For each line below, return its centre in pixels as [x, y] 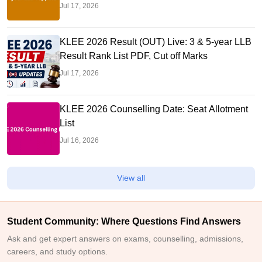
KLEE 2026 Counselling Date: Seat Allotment [154, 109]
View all [131, 178]
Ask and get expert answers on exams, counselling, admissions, [125, 239]
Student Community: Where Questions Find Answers [124, 221]
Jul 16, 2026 [79, 140]
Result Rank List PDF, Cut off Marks [134, 56]
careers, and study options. [57, 251]
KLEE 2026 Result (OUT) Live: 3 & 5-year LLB [156, 42]
